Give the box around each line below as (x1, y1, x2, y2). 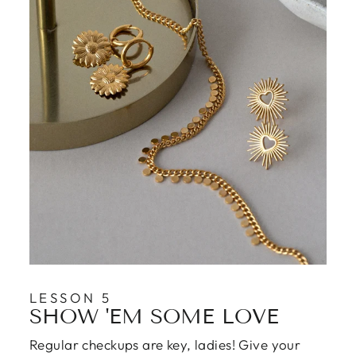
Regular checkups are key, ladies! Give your (29, 336, 301, 353)
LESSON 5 (29, 289, 112, 306)
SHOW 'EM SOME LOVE (29, 304, 279, 329)
